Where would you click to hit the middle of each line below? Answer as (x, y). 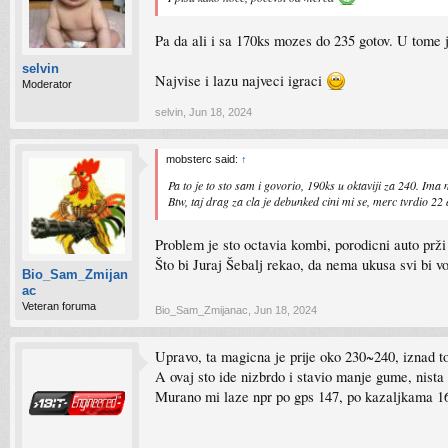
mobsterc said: (203, 159)
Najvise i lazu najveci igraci (240, 80)
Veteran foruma (59, 306)
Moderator (47, 84)
